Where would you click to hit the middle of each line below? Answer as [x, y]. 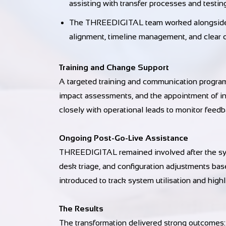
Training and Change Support [114, 67]
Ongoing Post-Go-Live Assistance [124, 138]
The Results [81, 209]
